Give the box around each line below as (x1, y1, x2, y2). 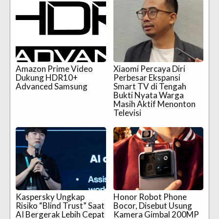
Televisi (113, 107, 141, 118)
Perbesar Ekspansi (113, 72, 180, 83)
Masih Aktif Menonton (113, 98, 196, 109)
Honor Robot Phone (113, 191, 187, 202)
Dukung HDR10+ (16, 72, 78, 83)
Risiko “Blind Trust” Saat (16, 200, 105, 211)
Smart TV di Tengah (113, 81, 186, 91)
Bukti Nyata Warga (113, 89, 184, 100)
